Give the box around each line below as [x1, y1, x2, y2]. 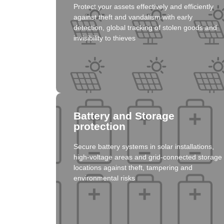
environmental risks [73, 174, 135, 182]
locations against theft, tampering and [73, 163, 192, 172]
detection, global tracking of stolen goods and [73, 23, 217, 32]
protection [73, 120, 125, 132]
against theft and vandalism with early [73, 13, 192, 21]
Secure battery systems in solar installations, [73, 142, 214, 151]
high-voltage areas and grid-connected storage [73, 153, 222, 161]
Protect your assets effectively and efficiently [73, 2, 213, 11]
